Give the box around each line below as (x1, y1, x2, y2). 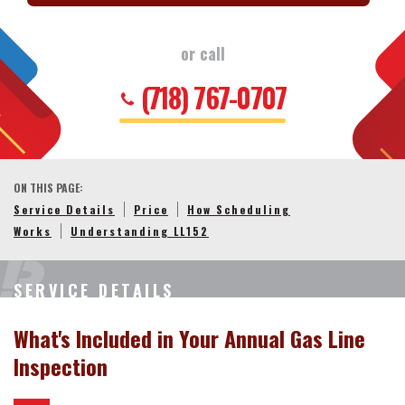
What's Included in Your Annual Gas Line (14, 322, 365, 354)
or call (180, 42, 225, 65)
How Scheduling (187, 202, 290, 217)
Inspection (14, 350, 108, 382)
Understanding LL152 (71, 223, 209, 239)
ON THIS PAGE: (14, 180, 83, 195)
